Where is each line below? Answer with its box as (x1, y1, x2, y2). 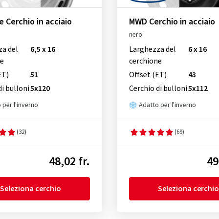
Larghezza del (129, 44, 176, 55)
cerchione (129, 56, 162, 67)
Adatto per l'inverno (138, 100, 196, 110)
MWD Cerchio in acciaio (129, 16, 215, 28)
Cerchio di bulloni (129, 83, 187, 94)
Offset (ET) (129, 69, 167, 81)
